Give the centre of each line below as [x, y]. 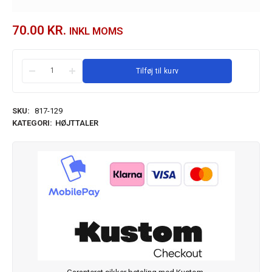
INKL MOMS [96, 31]
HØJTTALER [77, 123]
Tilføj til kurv [157, 71]
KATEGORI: [32, 123]
